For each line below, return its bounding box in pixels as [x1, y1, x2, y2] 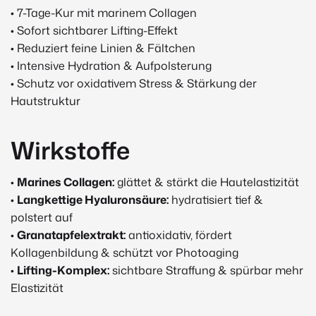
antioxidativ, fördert [126, 226, 232, 243]
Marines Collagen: [17, 174, 114, 190]
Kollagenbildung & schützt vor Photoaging [11, 244, 238, 260]
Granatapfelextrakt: [17, 226, 126, 243]
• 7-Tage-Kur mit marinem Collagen [11, 5, 197, 21]
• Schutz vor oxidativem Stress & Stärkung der [11, 75, 257, 92]
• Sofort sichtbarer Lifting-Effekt [11, 23, 178, 39]
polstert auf [11, 209, 73, 225]
